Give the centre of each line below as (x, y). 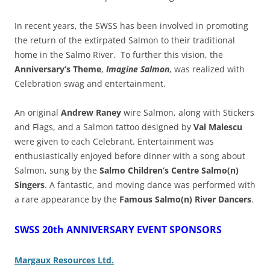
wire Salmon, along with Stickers (188, 112)
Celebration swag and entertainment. (90, 83)
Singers (30, 184)
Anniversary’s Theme (58, 69)
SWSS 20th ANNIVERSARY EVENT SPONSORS (118, 229)
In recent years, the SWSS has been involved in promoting (131, 25)
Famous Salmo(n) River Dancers (185, 199)
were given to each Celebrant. (76, 141)
